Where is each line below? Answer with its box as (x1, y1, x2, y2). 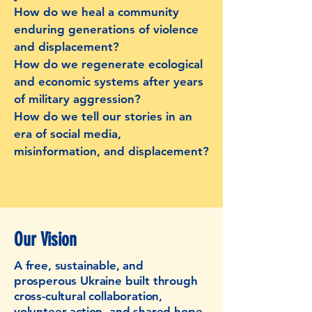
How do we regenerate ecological (14, 57, 203, 71)
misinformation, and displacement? (14, 144, 209, 158)
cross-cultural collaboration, (14, 289, 163, 303)
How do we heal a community (14, 5, 179, 19)
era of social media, (14, 127, 121, 141)
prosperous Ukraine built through (14, 274, 198, 288)
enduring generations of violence (14, 22, 198, 36)
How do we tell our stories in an (14, 109, 192, 123)
